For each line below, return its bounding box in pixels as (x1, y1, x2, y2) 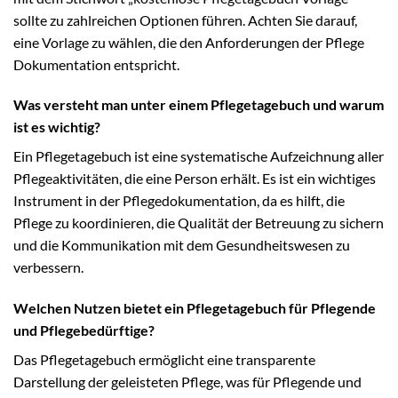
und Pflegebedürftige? (13, 322, 155, 339)
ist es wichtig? (13, 118, 100, 136)
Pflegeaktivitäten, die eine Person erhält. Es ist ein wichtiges (13, 170, 376, 187)
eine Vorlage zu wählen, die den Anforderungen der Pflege (13, 33, 364, 51)
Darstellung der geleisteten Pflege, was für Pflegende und (13, 373, 362, 391)
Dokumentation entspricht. (13, 55, 179, 73)
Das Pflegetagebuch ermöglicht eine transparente (13, 351, 315, 369)
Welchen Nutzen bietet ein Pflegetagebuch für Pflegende (13, 299, 376, 317)
